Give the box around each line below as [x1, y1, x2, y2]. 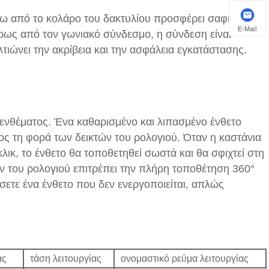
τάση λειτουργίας [30, 253, 101, 264]
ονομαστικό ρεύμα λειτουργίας [121, 253, 249, 264]
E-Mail [238, 25, 257, 32]
